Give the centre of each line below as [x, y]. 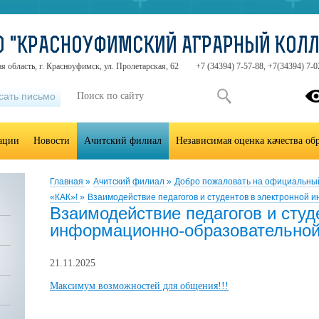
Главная [68, 182]
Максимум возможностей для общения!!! [139, 286]
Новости [52, 141]
